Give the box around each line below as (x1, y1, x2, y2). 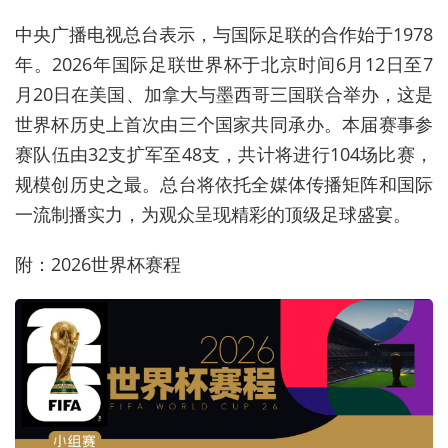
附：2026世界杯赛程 (15, 252, 181, 277)
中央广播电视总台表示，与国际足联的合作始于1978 (15, 22, 433, 47)
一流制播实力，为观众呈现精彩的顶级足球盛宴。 (15, 202, 411, 227)
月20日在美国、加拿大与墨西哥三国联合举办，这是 (15, 82, 433, 107)
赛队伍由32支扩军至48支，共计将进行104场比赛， (15, 142, 433, 167)
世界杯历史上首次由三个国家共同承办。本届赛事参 (15, 112, 433, 137)
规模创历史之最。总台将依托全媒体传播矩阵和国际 (15, 172, 433, 197)
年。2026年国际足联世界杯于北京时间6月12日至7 (15, 52, 433, 77)
